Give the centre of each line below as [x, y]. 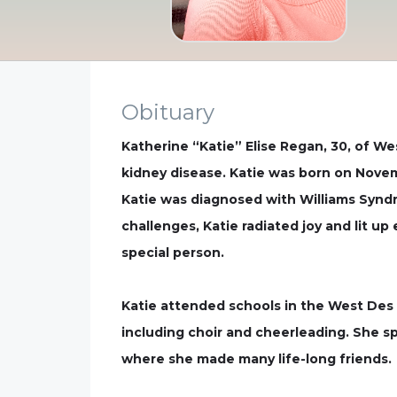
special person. [173, 253]
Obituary [168, 112]
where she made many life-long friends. [257, 359]
